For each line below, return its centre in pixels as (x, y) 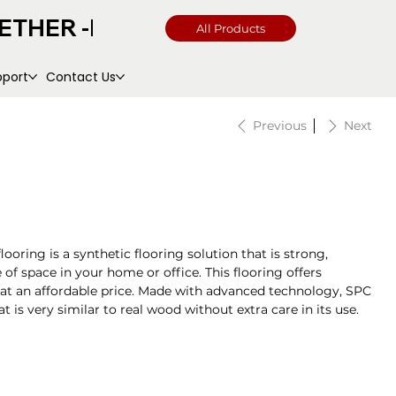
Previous (280, 126)
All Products (230, 29)
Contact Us (81, 76)
